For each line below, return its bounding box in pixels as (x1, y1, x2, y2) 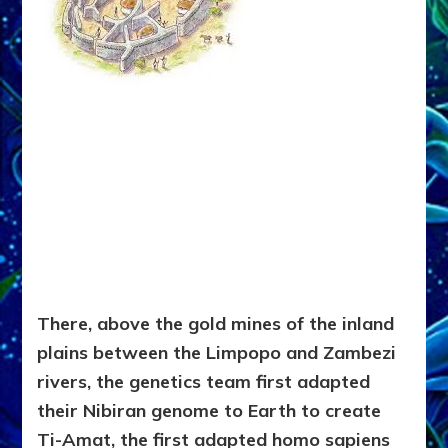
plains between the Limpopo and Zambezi (37, 341, 397, 365)
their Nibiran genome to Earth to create (37, 399, 382, 423)
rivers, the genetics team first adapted (37, 370, 371, 394)
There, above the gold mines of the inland (37, 312, 395, 336)
